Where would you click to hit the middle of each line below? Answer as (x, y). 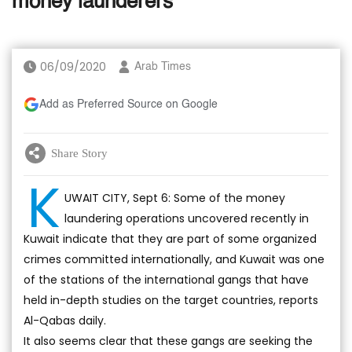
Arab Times (163, 67)
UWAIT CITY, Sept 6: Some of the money (175, 198)
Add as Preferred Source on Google (128, 104)
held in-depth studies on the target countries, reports (171, 300)
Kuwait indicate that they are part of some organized (170, 239)
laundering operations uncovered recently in (187, 218)
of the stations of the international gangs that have (166, 280)
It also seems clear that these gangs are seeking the (168, 341)
